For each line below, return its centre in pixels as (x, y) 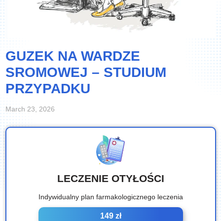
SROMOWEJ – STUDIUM (86, 72)
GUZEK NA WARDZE (73, 56)
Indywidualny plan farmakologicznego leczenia (110, 197)
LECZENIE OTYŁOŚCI (110, 178)
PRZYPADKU (50, 89)
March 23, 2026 (30, 109)
